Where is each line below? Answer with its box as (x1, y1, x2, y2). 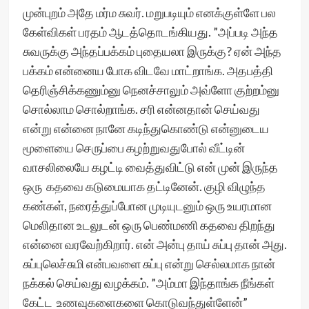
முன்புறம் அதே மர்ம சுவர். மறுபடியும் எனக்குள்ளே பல (22, 5, 276, 20)
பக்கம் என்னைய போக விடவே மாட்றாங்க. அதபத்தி (22, 63, 273, 78)
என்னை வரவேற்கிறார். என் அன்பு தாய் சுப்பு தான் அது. (22, 237, 287, 252)
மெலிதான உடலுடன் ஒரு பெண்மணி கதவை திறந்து (22, 217, 275, 232)
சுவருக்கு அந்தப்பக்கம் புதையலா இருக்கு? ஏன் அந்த (22, 43, 281, 59)
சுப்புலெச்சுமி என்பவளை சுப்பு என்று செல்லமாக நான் (22, 256, 275, 271)
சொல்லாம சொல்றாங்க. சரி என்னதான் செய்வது (22, 101, 260, 117)
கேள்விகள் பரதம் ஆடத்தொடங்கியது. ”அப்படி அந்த (22, 24, 278, 39)
